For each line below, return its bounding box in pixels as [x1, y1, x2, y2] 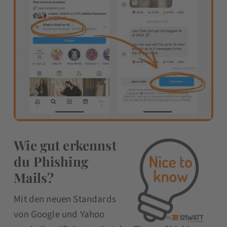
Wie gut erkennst [14, 136, 117, 155]
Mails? [14, 169, 54, 187]
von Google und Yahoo [14, 208, 105, 222]
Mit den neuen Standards [14, 193, 116, 207]
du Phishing [14, 153, 88, 171]
